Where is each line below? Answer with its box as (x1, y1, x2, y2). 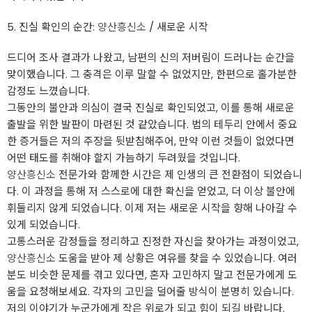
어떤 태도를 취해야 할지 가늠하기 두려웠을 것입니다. (7, 150, 240, 165)
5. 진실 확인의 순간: (7, 19, 97, 34)
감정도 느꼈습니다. (7, 84, 90, 98)
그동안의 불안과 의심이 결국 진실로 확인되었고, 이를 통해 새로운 (7, 100, 295, 115)
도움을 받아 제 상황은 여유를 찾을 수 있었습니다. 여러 (56, 251, 297, 265)
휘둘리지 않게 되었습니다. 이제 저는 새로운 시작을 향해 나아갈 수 (7, 201, 297, 215)
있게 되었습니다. (7, 217, 80, 232)
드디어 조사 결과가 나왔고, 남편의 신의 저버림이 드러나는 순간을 (7, 50, 295, 65)
